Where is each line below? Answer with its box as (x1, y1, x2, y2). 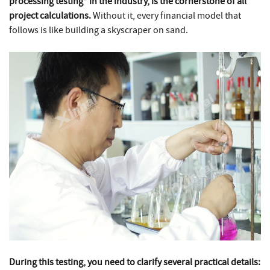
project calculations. (9, 9, 91, 22)
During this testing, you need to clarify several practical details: (9, 256, 260, 268)
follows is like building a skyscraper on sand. (9, 24, 188, 36)
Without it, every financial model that (91, 9, 241, 22)
